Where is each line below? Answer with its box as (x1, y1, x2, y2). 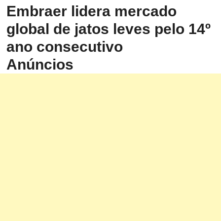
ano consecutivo (6, 38, 123, 55)
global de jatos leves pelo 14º (6, 21, 211, 37)
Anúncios (6, 56, 74, 73)
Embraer (6, 3, 68, 20)
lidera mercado (67, 3, 177, 20)
